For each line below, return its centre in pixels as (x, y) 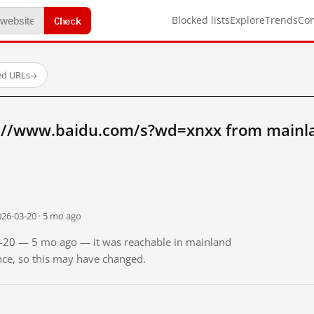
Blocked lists (201, 20)
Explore (247, 20)
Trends (281, 20)
